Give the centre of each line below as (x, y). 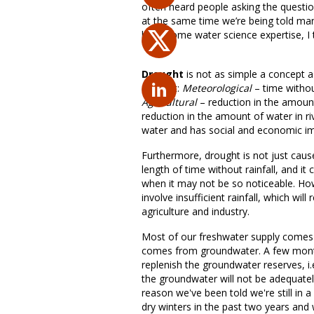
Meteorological (217, 88)
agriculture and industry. (196, 211)
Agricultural (169, 102)
